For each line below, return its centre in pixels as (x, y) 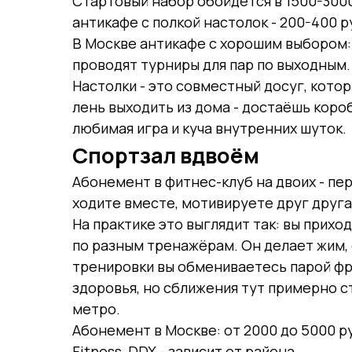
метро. (96, 309)
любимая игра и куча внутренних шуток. (209, 128)
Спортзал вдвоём (166, 155)
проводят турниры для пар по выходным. (211, 64)
